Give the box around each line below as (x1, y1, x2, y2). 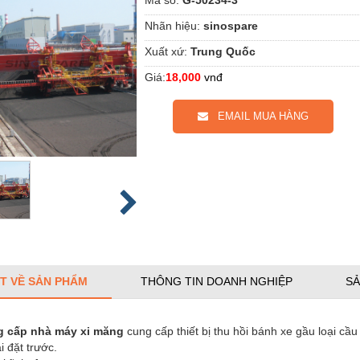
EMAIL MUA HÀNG (208, 109, 309, 122)
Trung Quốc (190, 44, 256, 58)
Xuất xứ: (145, 44, 187, 58)
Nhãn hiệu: (145, 18, 200, 32)
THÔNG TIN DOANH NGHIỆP (141, 274, 292, 288)
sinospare (203, 18, 258, 32)
